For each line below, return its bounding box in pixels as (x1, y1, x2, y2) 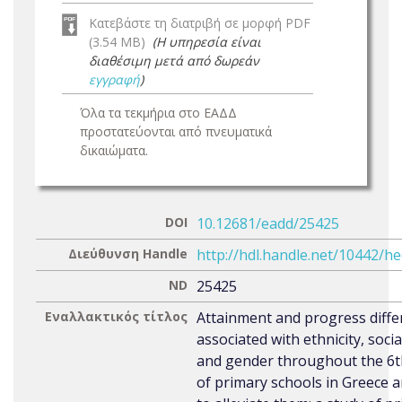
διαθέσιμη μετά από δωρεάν (89, 52, 259, 69)
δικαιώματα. (80, 142, 148, 159)
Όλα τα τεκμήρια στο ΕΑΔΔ (80, 104, 237, 121)
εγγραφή (89, 71, 140, 88)
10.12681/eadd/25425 (197, 214, 339, 233)
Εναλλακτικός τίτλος (45, 308, 188, 325)
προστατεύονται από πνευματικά (80, 123, 272, 140)
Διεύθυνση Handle (68, 245, 188, 262)
